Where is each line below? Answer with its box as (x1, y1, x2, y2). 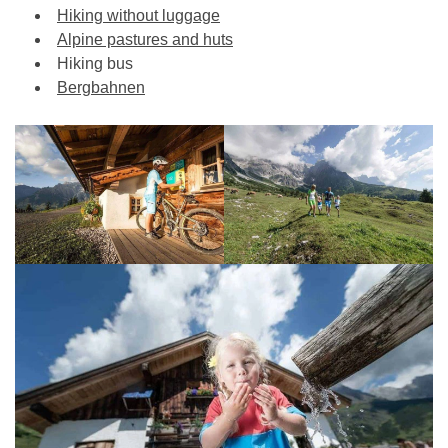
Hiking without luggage (57, 7, 220, 24)
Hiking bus (57, 55, 133, 72)
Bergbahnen (57, 79, 145, 96)
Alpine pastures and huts (57, 31, 233, 48)
